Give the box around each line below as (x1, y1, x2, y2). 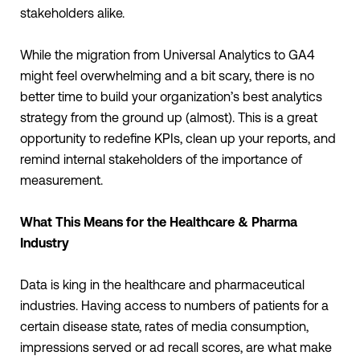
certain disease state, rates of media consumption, (20, 318, 309, 333)
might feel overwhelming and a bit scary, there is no (20, 67, 314, 83)
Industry (20, 235, 72, 250)
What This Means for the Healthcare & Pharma (20, 214, 297, 229)
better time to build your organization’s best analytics (20, 88, 322, 104)
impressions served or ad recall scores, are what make (20, 339, 332, 354)
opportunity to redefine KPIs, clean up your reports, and (20, 130, 336, 145)
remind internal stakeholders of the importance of (20, 151, 302, 166)
